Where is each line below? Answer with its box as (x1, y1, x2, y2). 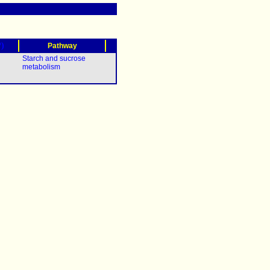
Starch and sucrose (22, 54, 86, 63)
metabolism (22, 63, 60, 71)
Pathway (47, 42, 77, 50)
